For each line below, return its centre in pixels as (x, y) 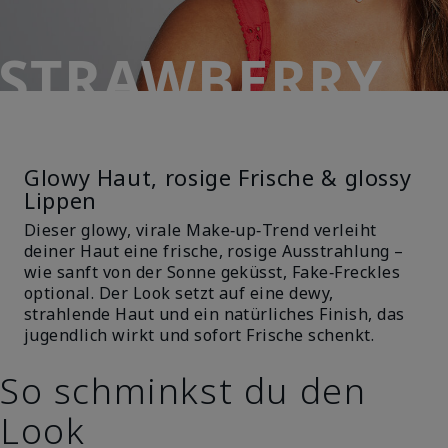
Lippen (60, 200)
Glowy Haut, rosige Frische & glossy (218, 177)
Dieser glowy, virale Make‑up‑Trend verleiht (200, 229)
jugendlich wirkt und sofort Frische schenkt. (199, 334)
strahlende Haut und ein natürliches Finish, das (214, 313)
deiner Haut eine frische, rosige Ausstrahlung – (214, 250)
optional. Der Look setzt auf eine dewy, (179, 292)
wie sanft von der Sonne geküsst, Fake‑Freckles (212, 271)
